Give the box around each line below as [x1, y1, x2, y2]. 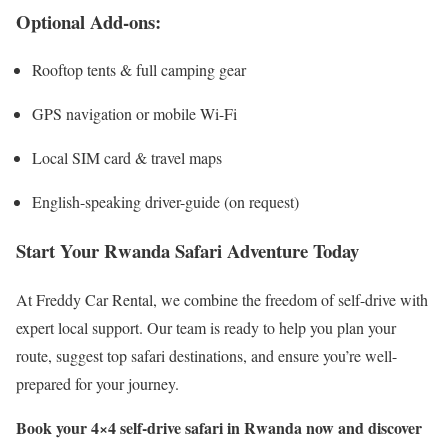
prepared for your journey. [16, 372, 179, 394]
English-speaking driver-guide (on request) [32, 191, 299, 213]
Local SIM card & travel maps [32, 147, 222, 169]
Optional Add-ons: [16, 7, 161, 35]
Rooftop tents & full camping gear [32, 59, 246, 81]
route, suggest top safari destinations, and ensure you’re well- [16, 344, 397, 366]
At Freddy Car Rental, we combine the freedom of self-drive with [16, 288, 428, 310]
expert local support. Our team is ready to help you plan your [16, 316, 396, 338]
